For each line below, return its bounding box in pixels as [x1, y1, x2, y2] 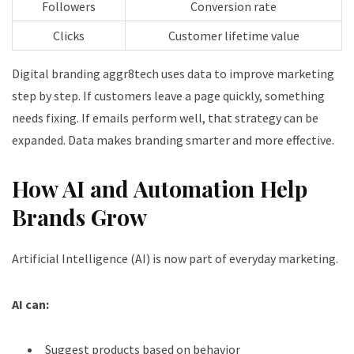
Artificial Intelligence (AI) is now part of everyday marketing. [12, 250, 338, 266]
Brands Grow [12, 201, 147, 232]
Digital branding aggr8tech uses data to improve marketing [12, 65, 334, 81]
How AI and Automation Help [12, 173, 307, 203]
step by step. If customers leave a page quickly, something [12, 87, 325, 104]
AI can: [12, 296, 49, 312]
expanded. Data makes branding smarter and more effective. [12, 131, 334, 148]
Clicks [53, 27, 85, 43]
